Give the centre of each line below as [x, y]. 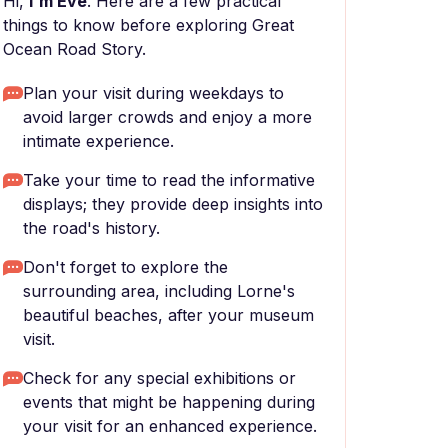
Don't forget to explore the [125, 267]
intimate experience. [98, 141]
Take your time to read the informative [169, 180]
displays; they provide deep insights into [173, 204]
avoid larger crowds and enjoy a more [167, 117]
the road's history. [91, 228]
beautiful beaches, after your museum [168, 315]
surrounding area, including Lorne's [159, 291]
